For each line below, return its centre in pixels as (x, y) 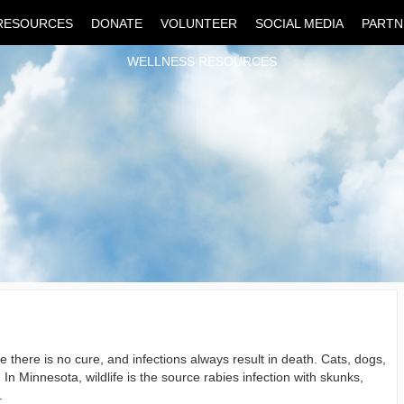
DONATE (117, 23)
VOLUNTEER (199, 23)
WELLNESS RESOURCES (202, 61)
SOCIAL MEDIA (299, 23)
